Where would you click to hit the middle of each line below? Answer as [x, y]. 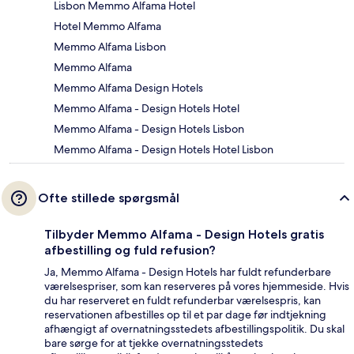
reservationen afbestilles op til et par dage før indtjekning [185, 314]
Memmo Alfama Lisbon [110, 46]
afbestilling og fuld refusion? [130, 250]
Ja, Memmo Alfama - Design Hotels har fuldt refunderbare [188, 271]
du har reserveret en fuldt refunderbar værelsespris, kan [183, 300]
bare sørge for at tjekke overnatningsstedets [154, 343]
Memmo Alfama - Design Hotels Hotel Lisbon [164, 149]
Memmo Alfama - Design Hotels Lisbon [149, 128]
